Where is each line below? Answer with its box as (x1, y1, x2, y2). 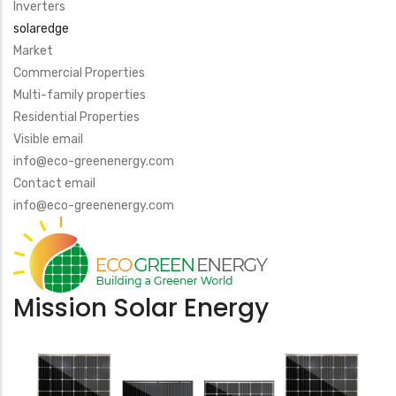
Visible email (13, 132, 83, 147)
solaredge (13, 21, 69, 36)
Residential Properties (13, 110, 140, 125)
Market (13, 43, 53, 58)
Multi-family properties (13, 88, 146, 103)
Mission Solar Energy (13, 291, 269, 325)
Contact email (13, 176, 95, 191)
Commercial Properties (13, 65, 145, 80)
